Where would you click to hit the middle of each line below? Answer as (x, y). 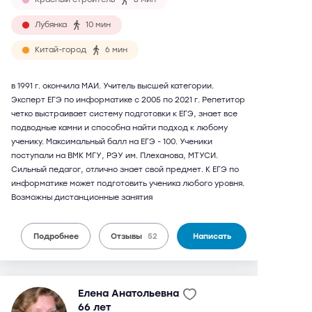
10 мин (99, 25)
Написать (212, 236)
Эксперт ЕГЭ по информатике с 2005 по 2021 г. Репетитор (128, 100)
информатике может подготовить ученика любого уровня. (128, 184)
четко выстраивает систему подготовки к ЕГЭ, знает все (124, 114)
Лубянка (51, 25)
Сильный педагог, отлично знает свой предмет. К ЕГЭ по (125, 170)
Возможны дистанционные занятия (82, 197)
